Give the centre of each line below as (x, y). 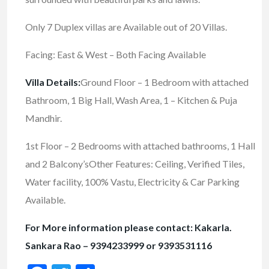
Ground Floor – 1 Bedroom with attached (165, 82)
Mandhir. (44, 118)
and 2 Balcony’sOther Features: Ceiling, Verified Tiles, (135, 164)
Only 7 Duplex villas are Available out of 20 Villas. (126, 27)
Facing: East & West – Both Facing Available (116, 55)
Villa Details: (53, 82)
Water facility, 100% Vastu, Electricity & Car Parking (132, 182)
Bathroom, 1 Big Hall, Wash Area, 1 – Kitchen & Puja (131, 100)
